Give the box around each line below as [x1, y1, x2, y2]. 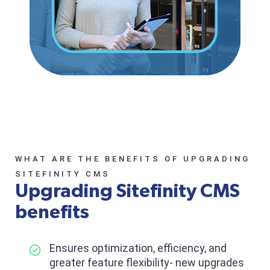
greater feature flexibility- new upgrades [49, 256, 244, 269]
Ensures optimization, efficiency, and [49, 242, 227, 254]
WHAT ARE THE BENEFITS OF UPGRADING [15, 154, 250, 163]
